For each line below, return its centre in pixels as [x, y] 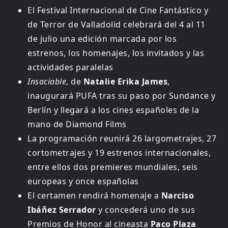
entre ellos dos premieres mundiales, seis [113, 167]
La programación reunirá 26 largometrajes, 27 [122, 138]
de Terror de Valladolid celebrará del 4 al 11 [117, 24]
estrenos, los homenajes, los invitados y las [116, 53]
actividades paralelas [70, 67]
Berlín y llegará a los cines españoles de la [113, 110]
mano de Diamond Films [77, 124]
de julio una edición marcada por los [102, 39]
